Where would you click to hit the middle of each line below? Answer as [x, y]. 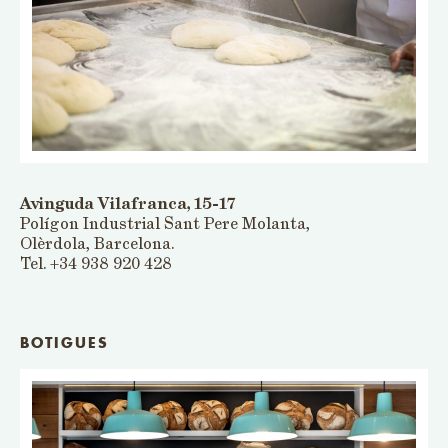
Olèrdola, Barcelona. [97, 243]
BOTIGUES [64, 344]
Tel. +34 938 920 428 [96, 263]
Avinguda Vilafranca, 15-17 [127, 203]
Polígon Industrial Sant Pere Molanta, [165, 223]
